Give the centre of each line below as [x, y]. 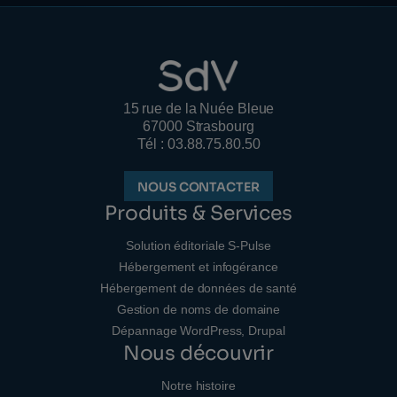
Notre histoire [198, 386]
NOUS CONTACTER [198, 187]
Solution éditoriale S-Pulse [198, 246]
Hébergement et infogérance [198, 267]
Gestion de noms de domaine [198, 310]
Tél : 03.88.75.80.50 [198, 144]
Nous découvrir [198, 354]
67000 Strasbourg [198, 127]
